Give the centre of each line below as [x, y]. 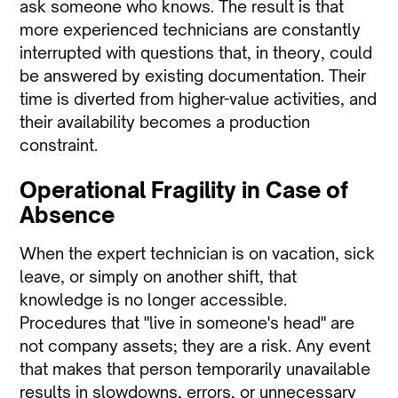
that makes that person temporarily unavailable [195, 369]
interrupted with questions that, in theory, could [196, 52]
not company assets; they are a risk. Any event [195, 346]
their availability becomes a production [165, 122]
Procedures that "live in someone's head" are [187, 322]
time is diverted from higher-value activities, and [199, 99]
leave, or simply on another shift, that [159, 276]
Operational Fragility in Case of [184, 190]
